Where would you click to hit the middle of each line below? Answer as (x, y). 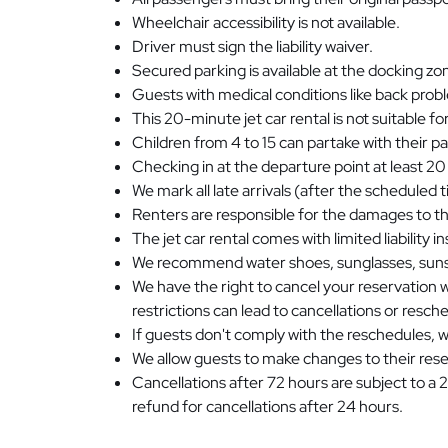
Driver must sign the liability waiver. (252, 46)
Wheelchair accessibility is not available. (266, 22)
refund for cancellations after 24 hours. (267, 406)
